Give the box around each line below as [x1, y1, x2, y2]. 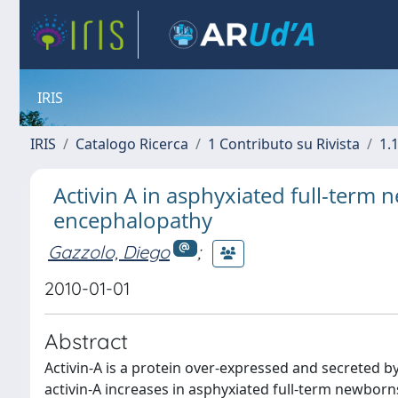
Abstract [44, 328, 128, 354]
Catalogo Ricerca [76, 134, 188, 154]
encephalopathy [53, 205, 212, 235]
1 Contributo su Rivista [208, 134, 360, 154]
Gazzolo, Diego [48, 240, 170, 263]
